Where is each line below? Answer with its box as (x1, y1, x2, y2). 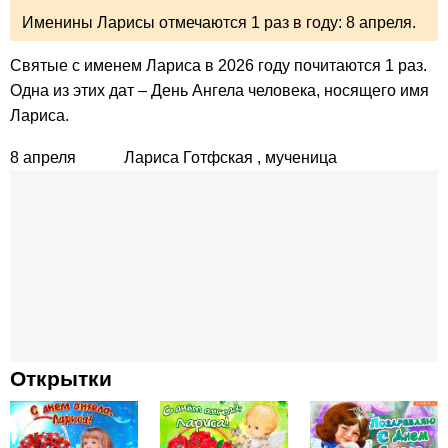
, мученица (257, 149, 337, 167)
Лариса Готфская (124, 149, 253, 167)
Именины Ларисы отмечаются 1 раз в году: (22, 13, 346, 31)
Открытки (10, 367, 112, 391)
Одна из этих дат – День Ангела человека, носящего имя (10, 81, 429, 99)
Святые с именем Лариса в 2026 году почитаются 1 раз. (10, 56, 427, 74)
